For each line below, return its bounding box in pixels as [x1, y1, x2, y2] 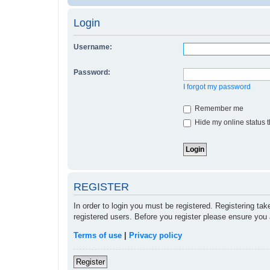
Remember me [192, 104, 243, 113]
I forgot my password [183, 83, 251, 92]
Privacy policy [129, 231, 182, 240]
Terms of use [74, 231, 122, 240]
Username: [74, 43, 112, 52]
